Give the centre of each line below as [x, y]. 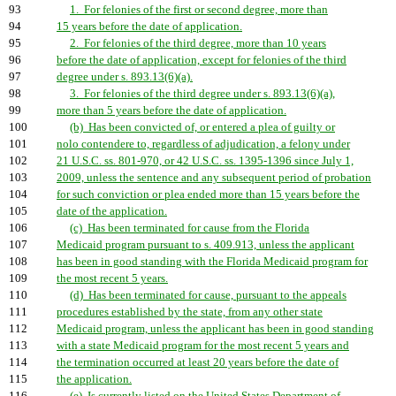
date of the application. [112, 211]
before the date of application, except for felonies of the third [202, 60]
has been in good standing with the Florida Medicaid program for [212, 262]
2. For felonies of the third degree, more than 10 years [198, 43]
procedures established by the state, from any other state [190, 312]
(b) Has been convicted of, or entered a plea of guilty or [202, 127]
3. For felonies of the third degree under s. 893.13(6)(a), [202, 94]
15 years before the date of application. [149, 27]
